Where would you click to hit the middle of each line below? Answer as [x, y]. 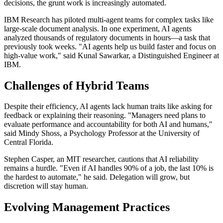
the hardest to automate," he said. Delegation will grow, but [97, 177]
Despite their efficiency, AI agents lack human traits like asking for [108, 107]
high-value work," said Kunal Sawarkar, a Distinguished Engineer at [111, 55]
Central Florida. [29, 142]
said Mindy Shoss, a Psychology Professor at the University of [102, 133]
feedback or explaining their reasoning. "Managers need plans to [105, 115]
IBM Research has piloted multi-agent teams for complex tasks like [109, 19]
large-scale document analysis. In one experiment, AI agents [98, 28]
